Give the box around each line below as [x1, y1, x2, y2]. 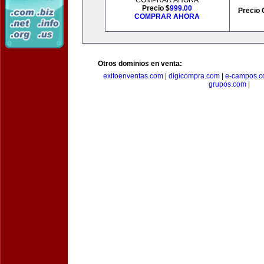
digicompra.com [168, 72, 220, 80]
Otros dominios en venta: [98, 60, 182, 68]
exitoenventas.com [103, 72, 163, 80]
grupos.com [209, 80, 246, 88]
